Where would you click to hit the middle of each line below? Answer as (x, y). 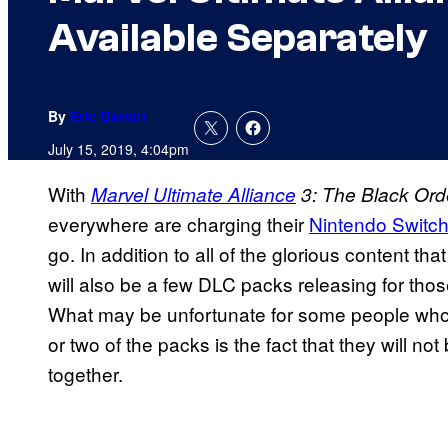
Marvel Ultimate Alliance (193, 194)
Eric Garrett (108, 116)
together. (85, 374)
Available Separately (238, 38)
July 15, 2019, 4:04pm (118, 149)
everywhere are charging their (178, 224)
